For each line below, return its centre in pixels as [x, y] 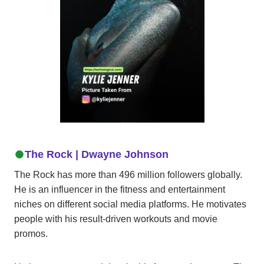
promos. [31, 233]
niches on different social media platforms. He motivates [130, 204]
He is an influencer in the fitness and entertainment [120, 189]
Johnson [146, 154]
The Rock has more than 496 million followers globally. [128, 174]
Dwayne [101, 154]
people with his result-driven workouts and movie [116, 219]
